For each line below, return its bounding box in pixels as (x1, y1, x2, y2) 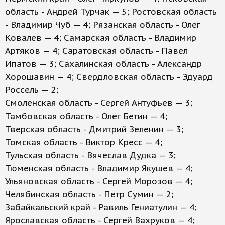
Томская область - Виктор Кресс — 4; (5, 137, 162, 148)
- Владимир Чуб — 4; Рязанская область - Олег (5, 19, 200, 30)
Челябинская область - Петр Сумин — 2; (5, 189, 173, 200)
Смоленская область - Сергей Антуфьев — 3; (5, 97, 192, 108)
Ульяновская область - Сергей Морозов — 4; (5, 176, 192, 187)
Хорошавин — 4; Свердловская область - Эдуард (5, 71, 213, 82)
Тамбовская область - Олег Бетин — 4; (5, 110, 167, 122)
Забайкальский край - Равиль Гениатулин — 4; (5, 202, 197, 213)
